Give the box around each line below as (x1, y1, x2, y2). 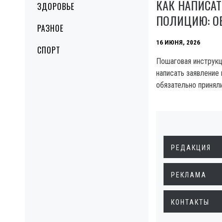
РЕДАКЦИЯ (171, 143, 211, 152)
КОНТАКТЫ (171, 198, 210, 206)
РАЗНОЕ (37, 22, 63, 34)
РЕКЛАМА (171, 170, 207, 179)
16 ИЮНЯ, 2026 (156, 38, 200, 46)
